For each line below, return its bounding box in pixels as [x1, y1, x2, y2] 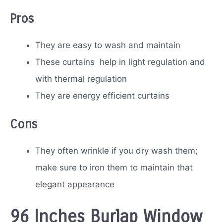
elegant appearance [35, 179, 114, 190]
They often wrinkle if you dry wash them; [35, 146, 198, 156]
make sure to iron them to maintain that [35, 163, 193, 173]
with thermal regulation [35, 73, 127, 84]
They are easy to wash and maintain [35, 40, 180, 50]
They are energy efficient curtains [35, 90, 169, 101]
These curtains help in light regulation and [35, 56, 205, 67]
